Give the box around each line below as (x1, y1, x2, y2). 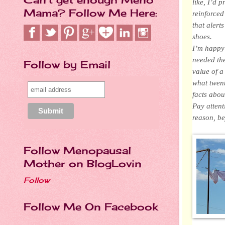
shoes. (192, 32, 212, 41)
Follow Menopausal (24, 144, 131, 157)
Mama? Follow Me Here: (24, 7, 157, 19)
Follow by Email (24, 58, 110, 71)
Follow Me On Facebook (24, 200, 158, 213)
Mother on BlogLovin (24, 157, 142, 170)
